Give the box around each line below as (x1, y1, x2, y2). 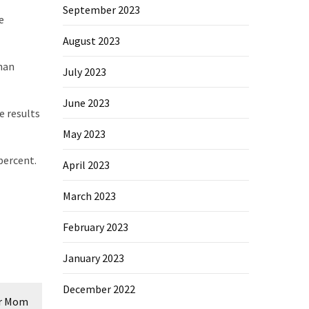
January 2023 (63, 251, 124, 266)
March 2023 (63, 189, 116, 203)
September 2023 (63, 3, 140, 17)
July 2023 (63, 65, 106, 79)
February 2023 (63, 220, 128, 235)
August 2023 (63, 34, 120, 48)
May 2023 (63, 127, 106, 141)
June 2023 (63, 96, 110, 110)
